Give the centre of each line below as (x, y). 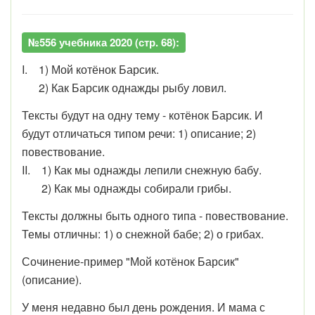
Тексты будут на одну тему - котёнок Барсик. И (142, 115)
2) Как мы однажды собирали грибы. (127, 188)
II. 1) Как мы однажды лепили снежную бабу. (142, 169)
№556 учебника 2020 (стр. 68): (104, 42)
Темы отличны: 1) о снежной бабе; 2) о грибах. (143, 233)
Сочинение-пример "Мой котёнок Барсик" (130, 261)
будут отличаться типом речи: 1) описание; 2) (139, 133)
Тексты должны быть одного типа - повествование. (155, 215)
